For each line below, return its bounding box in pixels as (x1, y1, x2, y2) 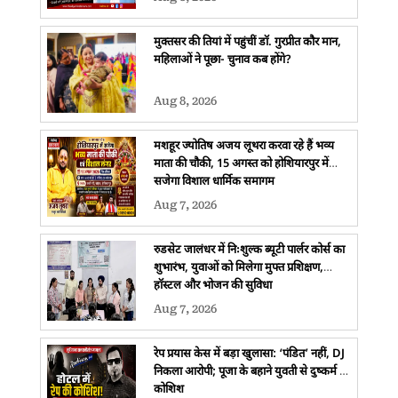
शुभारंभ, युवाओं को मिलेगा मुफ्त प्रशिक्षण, (153, 259, 323, 275)
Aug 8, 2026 (153, 93, 217, 107)
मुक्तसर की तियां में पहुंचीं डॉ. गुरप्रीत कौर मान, (153, 34, 341, 50)
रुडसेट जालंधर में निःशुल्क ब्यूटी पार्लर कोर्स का (153, 242, 345, 258)
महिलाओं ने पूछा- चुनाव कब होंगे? (153, 52, 291, 68)
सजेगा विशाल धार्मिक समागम (153, 173, 275, 189)
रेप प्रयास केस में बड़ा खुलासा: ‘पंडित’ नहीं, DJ (153, 346, 345, 362)
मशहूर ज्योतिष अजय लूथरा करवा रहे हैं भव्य (153, 138, 334, 154)
